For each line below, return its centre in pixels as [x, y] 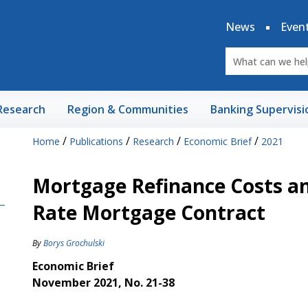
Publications [96, 141]
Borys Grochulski [74, 243]
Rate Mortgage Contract [148, 212]
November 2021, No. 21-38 [103, 283]
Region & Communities [128, 109]
